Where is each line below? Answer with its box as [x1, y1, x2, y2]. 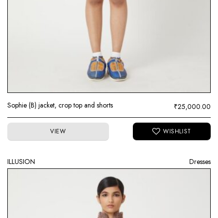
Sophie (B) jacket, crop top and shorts [7, 100, 113, 110]
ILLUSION [7, 157, 35, 166]
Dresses [189, 157, 211, 166]
